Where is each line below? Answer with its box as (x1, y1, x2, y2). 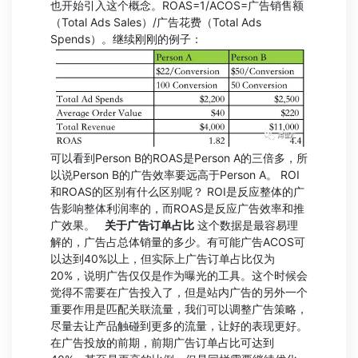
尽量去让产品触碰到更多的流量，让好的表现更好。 (50, 319, 308, 333)
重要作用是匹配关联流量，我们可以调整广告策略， (50, 302, 308, 316)
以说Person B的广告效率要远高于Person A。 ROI (50, 168, 300, 182)
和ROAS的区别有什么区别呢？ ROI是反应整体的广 (50, 185, 304, 199)
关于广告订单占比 (105, 218, 194, 233)
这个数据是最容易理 (194, 218, 298, 233)
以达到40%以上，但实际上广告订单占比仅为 (50, 252, 275, 266)
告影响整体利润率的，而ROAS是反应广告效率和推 (50, 201, 304, 216)
